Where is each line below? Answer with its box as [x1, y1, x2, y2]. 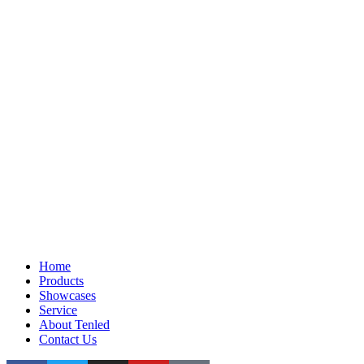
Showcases [39, 288, 96, 302]
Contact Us [39, 331, 97, 346]
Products [39, 273, 84, 288]
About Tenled [39, 317, 110, 331]
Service [39, 302, 77, 317]
